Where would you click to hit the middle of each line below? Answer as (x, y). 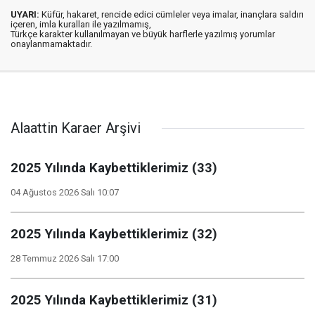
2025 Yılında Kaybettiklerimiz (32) (114, 234)
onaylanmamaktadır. (51, 44)
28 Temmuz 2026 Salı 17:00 (65, 259)
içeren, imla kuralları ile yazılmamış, (81, 25)
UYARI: (25, 15)
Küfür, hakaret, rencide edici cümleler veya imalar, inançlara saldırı (172, 15)
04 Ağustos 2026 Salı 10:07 (65, 193)
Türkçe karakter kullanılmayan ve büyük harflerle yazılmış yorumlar (143, 34)
